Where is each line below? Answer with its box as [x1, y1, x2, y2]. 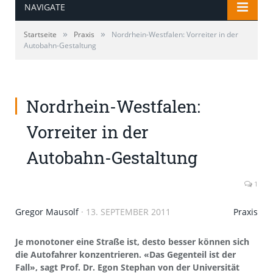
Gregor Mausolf [15, 205, 79, 218]
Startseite [24, 29, 57, 40]
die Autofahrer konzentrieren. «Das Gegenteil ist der [15, 248, 236, 260]
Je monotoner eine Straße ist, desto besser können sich [15, 235, 249, 247]
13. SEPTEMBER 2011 [86, 205, 171, 218]
